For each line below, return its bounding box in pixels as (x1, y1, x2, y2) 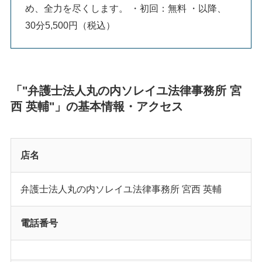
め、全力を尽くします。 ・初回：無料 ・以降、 (25, 2, 227, 13)
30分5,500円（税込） (25, 19, 116, 30)
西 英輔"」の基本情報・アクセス (10, 100, 183, 113)
